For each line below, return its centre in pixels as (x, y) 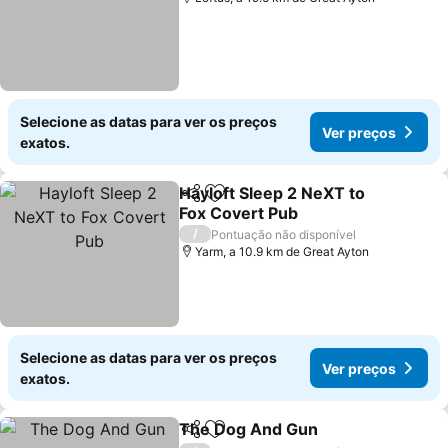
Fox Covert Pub (239, 213)
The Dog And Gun (249, 429)
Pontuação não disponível (284, 234)
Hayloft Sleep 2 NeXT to (272, 193)
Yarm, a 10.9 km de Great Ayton (282, 251)
